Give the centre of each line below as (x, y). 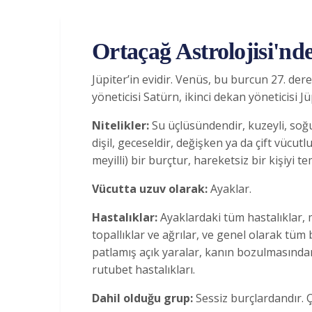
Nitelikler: (120, 125)
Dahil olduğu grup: (144, 298)
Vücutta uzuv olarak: (151, 188)
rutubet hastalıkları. (143, 269)
